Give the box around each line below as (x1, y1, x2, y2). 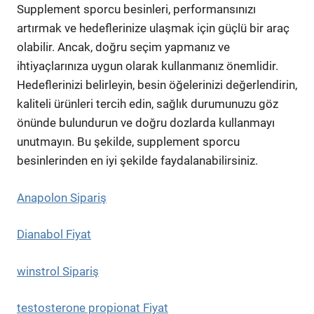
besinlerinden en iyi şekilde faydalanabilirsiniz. (17, 153, 258, 168)
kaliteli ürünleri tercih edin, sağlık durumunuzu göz (17, 97, 278, 111)
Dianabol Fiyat (17, 227, 91, 241)
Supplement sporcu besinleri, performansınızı (17, 2, 256, 16)
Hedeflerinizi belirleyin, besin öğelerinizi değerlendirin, (17, 78, 297, 92)
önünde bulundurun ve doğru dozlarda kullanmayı (17, 116, 275, 130)
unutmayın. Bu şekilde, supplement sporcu (17, 135, 240, 149)
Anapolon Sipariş (17, 190, 107, 205)
